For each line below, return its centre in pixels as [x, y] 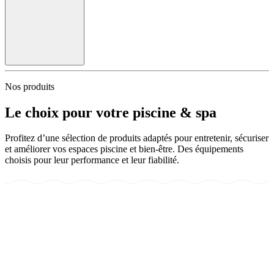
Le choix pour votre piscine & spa [111, 112]
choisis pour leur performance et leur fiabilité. [92, 160]
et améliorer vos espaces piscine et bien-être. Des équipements [124, 149]
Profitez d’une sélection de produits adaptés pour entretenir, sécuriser [137, 138]
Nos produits [30, 86]
